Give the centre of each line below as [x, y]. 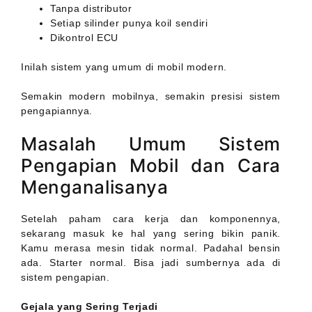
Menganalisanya [95, 187]
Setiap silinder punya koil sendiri [129, 23]
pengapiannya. [57, 111]
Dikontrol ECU [85, 38]
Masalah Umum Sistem [151, 144]
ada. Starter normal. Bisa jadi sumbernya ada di [151, 263]
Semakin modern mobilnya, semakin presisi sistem [151, 96]
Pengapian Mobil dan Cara [151, 166]
